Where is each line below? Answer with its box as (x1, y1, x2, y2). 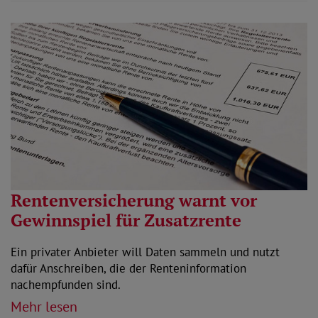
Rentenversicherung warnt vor (11, 189, 257, 212)
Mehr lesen (11, 297, 77, 317)
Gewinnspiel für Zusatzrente (11, 209, 241, 232)
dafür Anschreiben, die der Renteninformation (11, 261, 246, 277)
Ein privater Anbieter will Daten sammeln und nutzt (11, 244, 280, 261)
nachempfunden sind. (11, 277, 121, 293)
